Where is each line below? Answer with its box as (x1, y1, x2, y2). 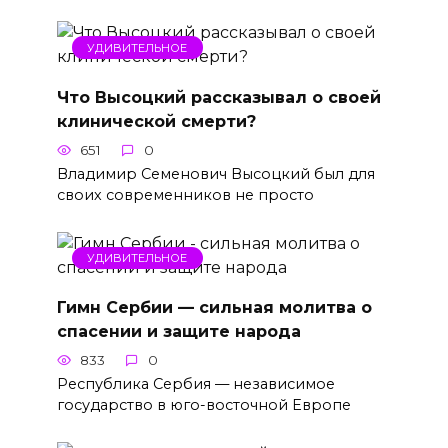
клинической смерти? (56, 111, 256, 131)
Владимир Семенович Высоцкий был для (56, 164, 375, 183)
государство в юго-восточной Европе (56, 396, 351, 415)
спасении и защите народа (56, 321, 301, 341)
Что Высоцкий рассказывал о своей (56, 87, 381, 107)
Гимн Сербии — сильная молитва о (56, 297, 372, 317)
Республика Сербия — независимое (56, 375, 335, 394)
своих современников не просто (56, 185, 314, 204)
